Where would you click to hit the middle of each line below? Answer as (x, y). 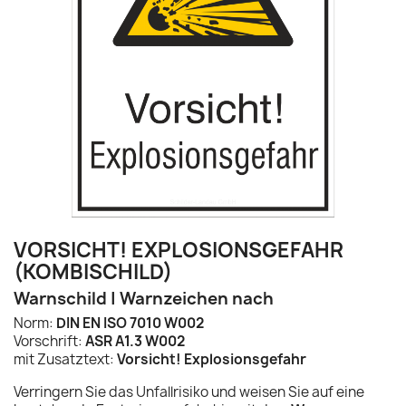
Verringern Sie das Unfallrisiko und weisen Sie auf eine (189, 392)
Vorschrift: (49, 341)
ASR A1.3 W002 (135, 341)
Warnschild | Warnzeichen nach (144, 299)
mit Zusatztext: (64, 359)
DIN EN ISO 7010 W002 (130, 323)
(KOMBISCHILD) (93, 272)
